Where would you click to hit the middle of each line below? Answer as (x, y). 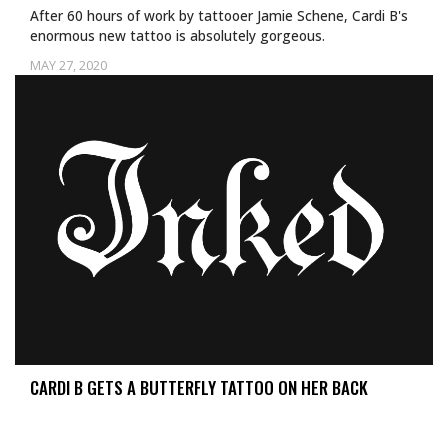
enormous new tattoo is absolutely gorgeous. (177, 35)
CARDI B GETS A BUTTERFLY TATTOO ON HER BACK (199, 387)
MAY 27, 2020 (68, 65)
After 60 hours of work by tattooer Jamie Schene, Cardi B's (219, 15)
